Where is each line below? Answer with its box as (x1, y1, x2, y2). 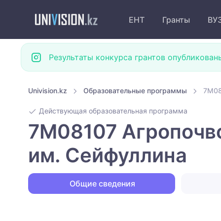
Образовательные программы (83, 86, 187, 95)
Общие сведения (68, 179, 136, 189)
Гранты (162, 14, 190, 25)
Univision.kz (28, 86, 67, 95)
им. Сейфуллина (28, 143, 187, 168)
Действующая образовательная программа (37, 107, 187, 115)
